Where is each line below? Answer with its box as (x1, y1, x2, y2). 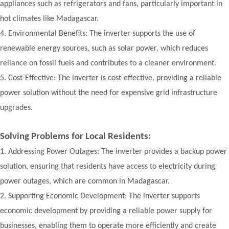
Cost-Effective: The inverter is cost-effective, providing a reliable (8, 74, 221, 82)
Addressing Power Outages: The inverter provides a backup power (8, 148, 227, 156)
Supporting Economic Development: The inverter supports (8, 192, 200, 200)
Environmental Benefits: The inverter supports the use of (8, 30, 195, 38)
